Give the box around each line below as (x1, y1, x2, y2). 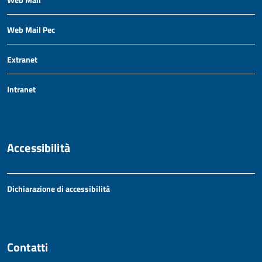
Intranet (7, 83, 36, 95)
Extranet (7, 53, 37, 65)
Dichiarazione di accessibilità (7, 182, 110, 195)
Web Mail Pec (7, 23, 55, 36)
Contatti (7, 238, 49, 256)
